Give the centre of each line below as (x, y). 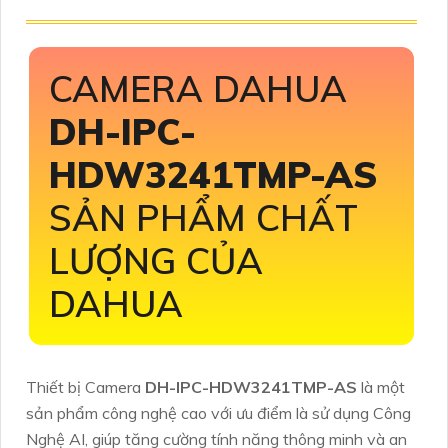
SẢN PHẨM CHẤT (203, 217)
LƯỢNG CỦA (156, 260)
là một (383, 386)
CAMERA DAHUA (198, 88)
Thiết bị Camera (85, 386)
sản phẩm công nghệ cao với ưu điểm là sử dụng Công (218, 412)
